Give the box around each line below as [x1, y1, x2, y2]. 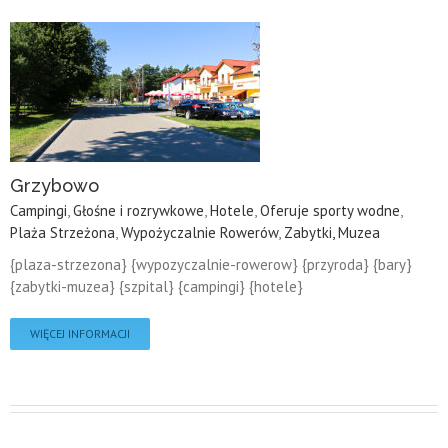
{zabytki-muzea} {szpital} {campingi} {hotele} [10, 276, 303, 296]
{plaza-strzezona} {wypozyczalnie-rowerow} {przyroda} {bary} [10, 254, 412, 274]
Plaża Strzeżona [10, 222, 115, 242]
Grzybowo [10, 174, 99, 196]
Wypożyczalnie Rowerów [121, 222, 278, 242]
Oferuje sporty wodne [260, 200, 400, 220]
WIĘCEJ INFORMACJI [30, 325, 130, 341]
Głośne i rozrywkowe [73, 200, 204, 220]
